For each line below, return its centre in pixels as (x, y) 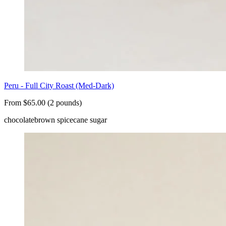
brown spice (54, 120)
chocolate (19, 120)
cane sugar (90, 120)
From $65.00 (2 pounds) (43, 102)
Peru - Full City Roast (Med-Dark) (59, 85)
